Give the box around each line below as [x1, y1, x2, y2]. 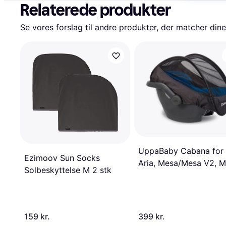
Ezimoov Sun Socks [24, 152, 100, 163]
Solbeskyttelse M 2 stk [24, 164, 111, 175]
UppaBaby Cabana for [138, 145, 223, 156]
